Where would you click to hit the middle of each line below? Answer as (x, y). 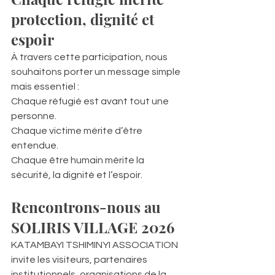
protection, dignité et (84, 19)
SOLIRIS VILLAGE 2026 (93, 227)
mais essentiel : (45, 86)
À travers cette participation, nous (90, 57)
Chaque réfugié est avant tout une (91, 101)
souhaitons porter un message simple (97, 72)
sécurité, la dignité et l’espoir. (77, 175)
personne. (34, 116)
